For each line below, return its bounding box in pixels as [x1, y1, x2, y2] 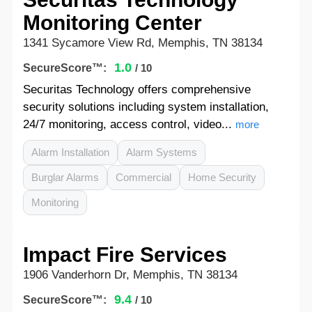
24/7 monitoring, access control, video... [22, 118, 232, 131]
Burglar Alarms [31, 171, 99, 183]
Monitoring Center [22, 11, 202, 34]
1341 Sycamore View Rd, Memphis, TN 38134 [22, 36, 263, 49]
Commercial [115, 171, 171, 183]
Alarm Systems [125, 146, 197, 158]
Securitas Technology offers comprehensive [22, 83, 251, 96]
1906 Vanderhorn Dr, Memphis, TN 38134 [22, 268, 237, 281]
